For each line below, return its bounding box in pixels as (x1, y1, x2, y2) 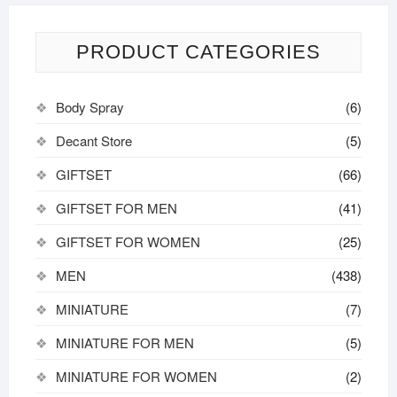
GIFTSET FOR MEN (55, 198, 177, 217)
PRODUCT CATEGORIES (75, 40, 321, 63)
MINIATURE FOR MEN (55, 332, 194, 352)
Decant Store (55, 130, 132, 150)
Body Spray (55, 97, 124, 116)
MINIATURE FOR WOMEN (55, 366, 217, 385)
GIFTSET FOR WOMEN (55, 231, 200, 251)
